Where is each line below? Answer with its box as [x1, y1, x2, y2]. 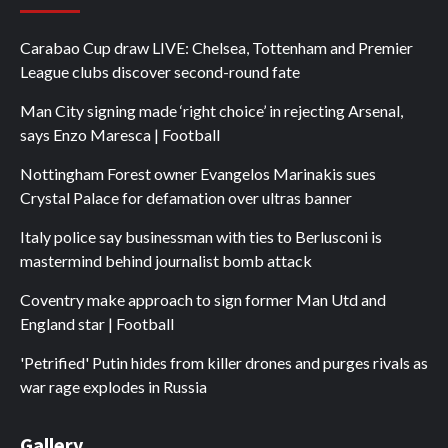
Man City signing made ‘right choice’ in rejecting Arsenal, [20, 101, 403, 121]
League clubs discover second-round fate [20, 62, 300, 82]
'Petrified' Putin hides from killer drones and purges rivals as [20, 353, 428, 373]
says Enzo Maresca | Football [20, 125, 220, 145]
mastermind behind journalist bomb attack [20, 251, 312, 271]
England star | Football [20, 314, 174, 334]
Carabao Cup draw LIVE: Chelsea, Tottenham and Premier [20, 38, 413, 58]
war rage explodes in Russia [20, 377, 207, 397]
